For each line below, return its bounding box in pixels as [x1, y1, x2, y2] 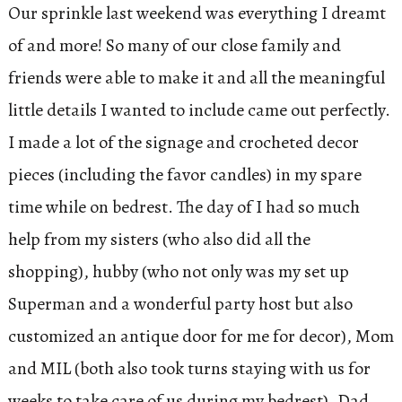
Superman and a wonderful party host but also [7, 291, 353, 316]
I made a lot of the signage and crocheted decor [7, 129, 359, 154]
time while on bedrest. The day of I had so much [7, 194, 360, 219]
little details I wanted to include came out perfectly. [7, 97, 390, 122]
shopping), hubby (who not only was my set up [7, 258, 349, 284]
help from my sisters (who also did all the [7, 226, 310, 251]
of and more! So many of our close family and [7, 32, 341, 57]
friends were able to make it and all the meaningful [7, 65, 385, 90]
